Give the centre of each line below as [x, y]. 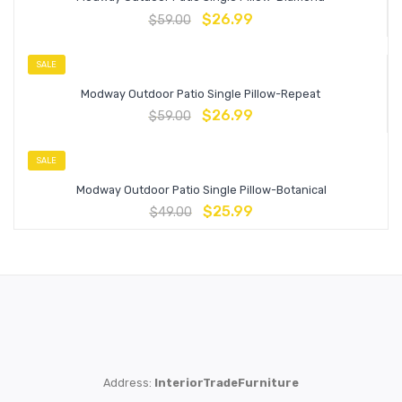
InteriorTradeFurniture [227, 382]
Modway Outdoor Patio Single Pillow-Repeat [201, 93]
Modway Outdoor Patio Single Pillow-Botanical [201, 190]
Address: [129, 382]
